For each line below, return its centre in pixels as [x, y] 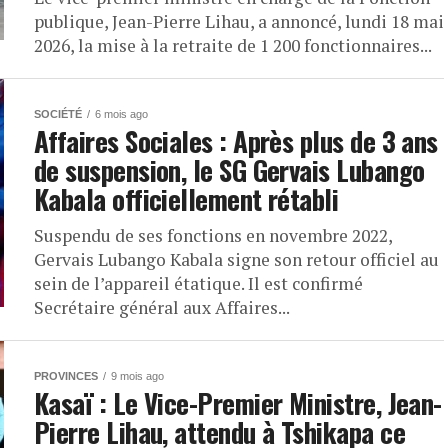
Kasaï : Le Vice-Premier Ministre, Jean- [238, 403]
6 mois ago [121, 114]
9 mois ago [137, 376]
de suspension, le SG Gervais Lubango [229, 170]
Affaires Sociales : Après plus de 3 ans [236, 141]
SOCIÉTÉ [58, 114]
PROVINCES [66, 376]
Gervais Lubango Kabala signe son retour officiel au [236, 259]
